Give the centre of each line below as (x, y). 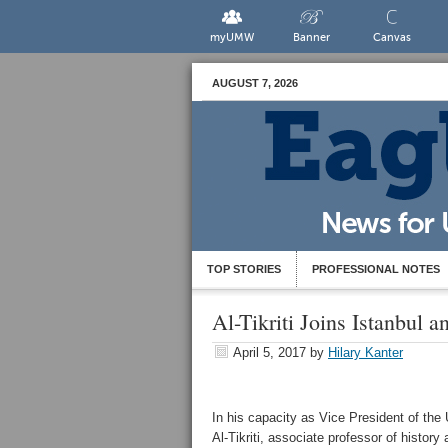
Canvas (391, 37)
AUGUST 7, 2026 (255, 83)
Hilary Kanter (365, 352)
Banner (312, 37)
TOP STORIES (244, 269)
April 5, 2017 (269, 352)
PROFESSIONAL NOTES (376, 269)
